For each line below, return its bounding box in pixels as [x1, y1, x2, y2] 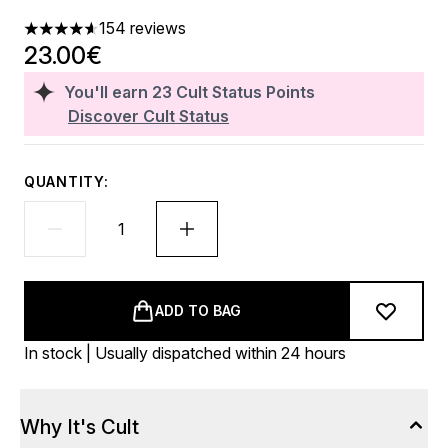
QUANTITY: [24, 173, 109, 190]
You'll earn [64, 82, 152, 102]
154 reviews [99, 18, 186, 38]
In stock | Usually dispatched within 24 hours [24, 343, 346, 363]
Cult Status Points [176, 82, 315, 102]
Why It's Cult [20, 415, 139, 439]
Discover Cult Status [68, 106, 229, 126]
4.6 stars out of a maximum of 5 [23, 28, 253, 49]
